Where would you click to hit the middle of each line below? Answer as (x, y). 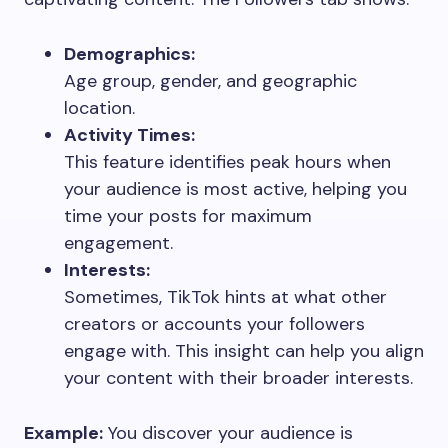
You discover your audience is (228, 432)
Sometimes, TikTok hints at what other (225, 296)
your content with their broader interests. (238, 377)
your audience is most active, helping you (235, 188)
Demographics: (129, 53)
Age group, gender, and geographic (210, 80)
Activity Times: (129, 134)
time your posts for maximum (188, 215)
